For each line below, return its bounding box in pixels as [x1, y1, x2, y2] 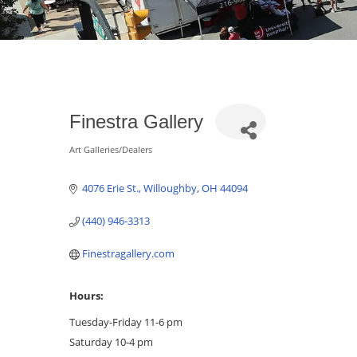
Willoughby [143, 181, 198, 196]
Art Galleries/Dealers [69, 143, 152, 156]
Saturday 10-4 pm [69, 335, 153, 350]
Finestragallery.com [82, 246, 175, 261]
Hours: [69, 288, 104, 304]
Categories [69, 151, 147, 173]
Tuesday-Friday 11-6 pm [69, 315, 182, 330]
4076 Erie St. [82, 181, 139, 196]
